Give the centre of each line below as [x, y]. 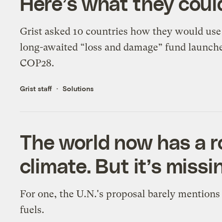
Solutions [78, 88]
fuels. [32, 210]
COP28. [37, 63]
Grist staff [36, 88]
